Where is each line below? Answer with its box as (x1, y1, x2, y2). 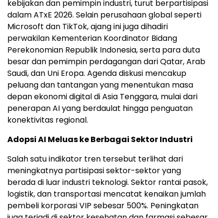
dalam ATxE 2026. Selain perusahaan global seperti (7, 9, 201, 20)
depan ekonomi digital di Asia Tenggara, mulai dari (7, 91, 198, 102)
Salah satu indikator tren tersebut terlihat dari (7, 153, 183, 164)
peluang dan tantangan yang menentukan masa (7, 79, 193, 91)
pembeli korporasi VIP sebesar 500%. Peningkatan (7, 200, 199, 211)
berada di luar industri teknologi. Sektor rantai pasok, (7, 176, 208, 188)
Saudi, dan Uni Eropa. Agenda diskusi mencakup (7, 67, 186, 79)
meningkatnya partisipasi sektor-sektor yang (7, 164, 181, 176)
